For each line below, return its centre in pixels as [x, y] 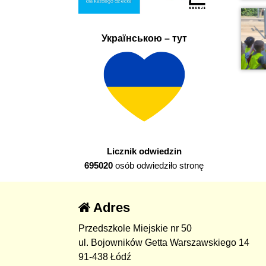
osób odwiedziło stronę [159, 166]
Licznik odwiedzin [144, 151]
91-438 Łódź [105, 257]
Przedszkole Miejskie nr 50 [135, 229]
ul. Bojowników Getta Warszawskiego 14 [164, 243]
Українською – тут [144, 38]
